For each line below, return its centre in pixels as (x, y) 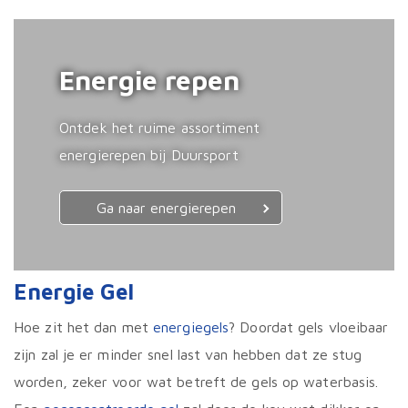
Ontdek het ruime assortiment (159, 128)
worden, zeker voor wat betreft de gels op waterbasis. (196, 382)
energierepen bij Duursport (149, 155)
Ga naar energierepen (166, 208)
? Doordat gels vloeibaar (309, 327)
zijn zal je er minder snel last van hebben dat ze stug (188, 355)
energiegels (191, 327)
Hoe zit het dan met (83, 327)
